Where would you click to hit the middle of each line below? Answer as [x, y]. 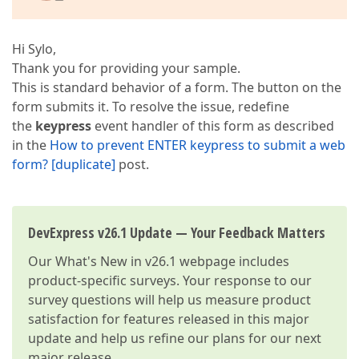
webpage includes [233, 261]
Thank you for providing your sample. [126, 68]
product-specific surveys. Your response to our [170, 280]
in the [31, 145]
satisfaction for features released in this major [169, 319]
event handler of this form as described [213, 126]
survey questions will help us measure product [169, 300]
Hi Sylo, [34, 49]
